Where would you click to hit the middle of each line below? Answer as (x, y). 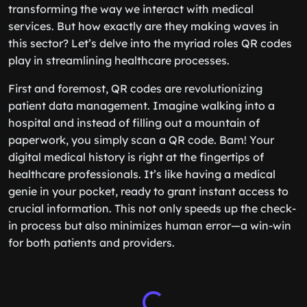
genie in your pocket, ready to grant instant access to (148, 191)
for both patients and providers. (91, 243)
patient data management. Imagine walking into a (142, 106)
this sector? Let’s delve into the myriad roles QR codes (150, 43)
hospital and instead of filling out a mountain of (134, 123)
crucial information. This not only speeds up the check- (152, 208)
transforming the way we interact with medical (131, 9)
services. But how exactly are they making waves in (144, 26)
